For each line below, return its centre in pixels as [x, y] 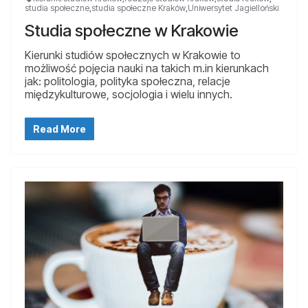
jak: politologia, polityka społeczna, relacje [128, 81]
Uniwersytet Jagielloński [233, 8]
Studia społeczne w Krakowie [132, 30]
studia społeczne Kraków [139, 8]
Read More [59, 129]
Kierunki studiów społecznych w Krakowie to [133, 55]
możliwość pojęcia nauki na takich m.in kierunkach [147, 68]
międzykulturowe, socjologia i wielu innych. [129, 94]
